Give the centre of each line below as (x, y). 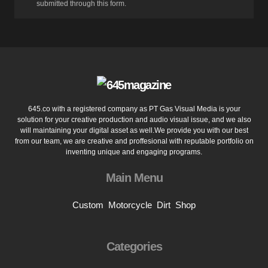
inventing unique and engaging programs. (134, 152)
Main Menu (134, 178)
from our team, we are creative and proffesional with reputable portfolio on (134, 141)
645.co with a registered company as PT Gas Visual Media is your (134, 109)
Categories (134, 246)
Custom (88, 205)
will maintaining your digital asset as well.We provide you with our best (134, 130)
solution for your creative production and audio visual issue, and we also (134, 120)
